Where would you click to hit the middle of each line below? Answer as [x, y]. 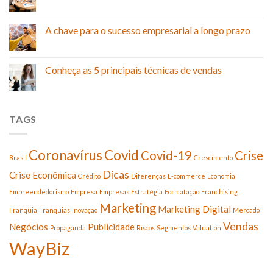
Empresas [114, 192]
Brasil [18, 158]
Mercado [246, 210]
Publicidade [111, 227]
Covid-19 [166, 156]
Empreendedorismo [39, 192]
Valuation [207, 228]
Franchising [219, 192]
